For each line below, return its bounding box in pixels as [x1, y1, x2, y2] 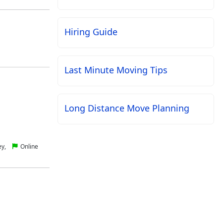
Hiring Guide [64, 26, 117, 38]
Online [18, 142, 38, 151]
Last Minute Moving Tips [64, 64, 167, 76]
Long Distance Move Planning [64, 102, 189, 114]
